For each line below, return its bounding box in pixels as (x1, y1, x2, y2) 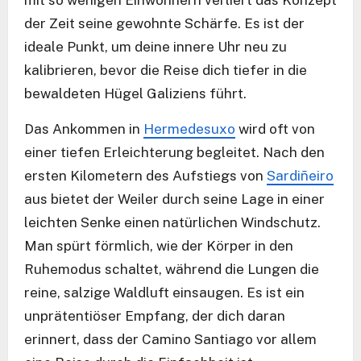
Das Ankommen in (24, 120, 143, 137)
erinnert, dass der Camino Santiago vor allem (24, 330, 317, 347)
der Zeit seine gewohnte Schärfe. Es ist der (24, 15, 305, 31)
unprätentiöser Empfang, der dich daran (24, 307, 285, 324)
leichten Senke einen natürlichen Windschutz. (24, 214, 321, 230)
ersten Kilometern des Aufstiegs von (24, 167, 267, 184)
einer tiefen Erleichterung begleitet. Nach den (24, 143, 325, 160)
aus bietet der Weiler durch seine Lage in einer (24, 190, 325, 207)
